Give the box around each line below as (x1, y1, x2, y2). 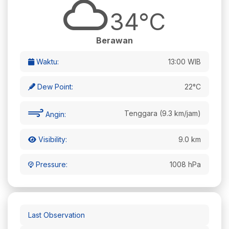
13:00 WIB (168, 57, 201, 66)
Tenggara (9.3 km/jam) (124, 108, 201, 118)
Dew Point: (35, 82, 73, 91)
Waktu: (34, 57, 59, 66)
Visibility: (36, 135, 67, 144)
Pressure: (34, 160, 67, 169)
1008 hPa (170, 160, 201, 169)
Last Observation (28, 211, 85, 219)
